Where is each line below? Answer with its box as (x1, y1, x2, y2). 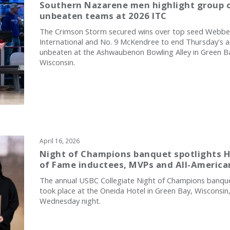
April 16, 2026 (39, 136, 80, 145)
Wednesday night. (39, 195, 101, 206)
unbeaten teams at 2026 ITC (39, 10, 167, 22)
